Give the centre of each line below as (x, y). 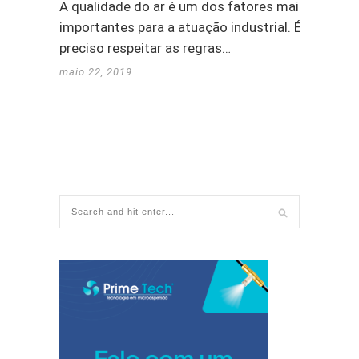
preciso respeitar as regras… (145, 48)
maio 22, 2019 (96, 71)
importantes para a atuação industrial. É (180, 27)
